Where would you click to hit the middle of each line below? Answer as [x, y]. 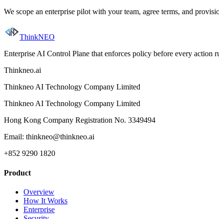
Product [17, 173]
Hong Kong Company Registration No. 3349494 [80, 120]
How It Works [45, 200]
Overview [39, 192]
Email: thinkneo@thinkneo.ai [49, 137]
